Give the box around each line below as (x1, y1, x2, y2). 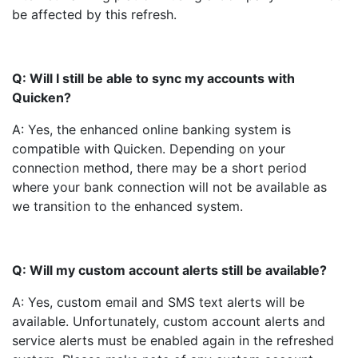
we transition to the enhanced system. (12, 198, 243, 214)
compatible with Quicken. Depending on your (12, 141, 285, 157)
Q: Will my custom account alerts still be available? (12, 262, 327, 278)
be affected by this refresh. (12, 6, 177, 22)
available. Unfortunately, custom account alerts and (12, 313, 325, 329)
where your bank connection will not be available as (12, 179, 327, 195)
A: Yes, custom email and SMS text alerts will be (12, 294, 304, 310)
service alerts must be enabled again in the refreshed (12, 332, 334, 348)
